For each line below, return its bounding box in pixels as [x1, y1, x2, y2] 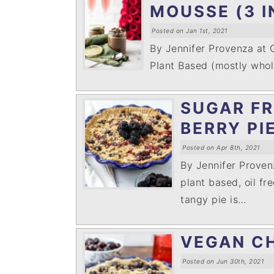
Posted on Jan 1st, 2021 [152, 27, 228, 34]
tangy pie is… [180, 193, 246, 206]
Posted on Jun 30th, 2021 [182, 257, 264, 265]
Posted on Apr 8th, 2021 [182, 144, 260, 151]
